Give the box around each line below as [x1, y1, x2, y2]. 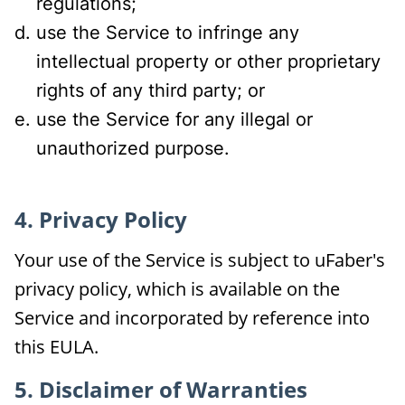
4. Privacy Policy [14, 204, 187, 234]
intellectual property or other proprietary [36, 51, 381, 72]
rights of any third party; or [36, 80, 265, 101]
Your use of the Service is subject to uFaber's [14, 248, 385, 272]
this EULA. [14, 334, 99, 359]
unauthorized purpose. [36, 137, 230, 159]
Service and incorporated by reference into [14, 306, 370, 330]
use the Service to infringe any [36, 22, 299, 43]
